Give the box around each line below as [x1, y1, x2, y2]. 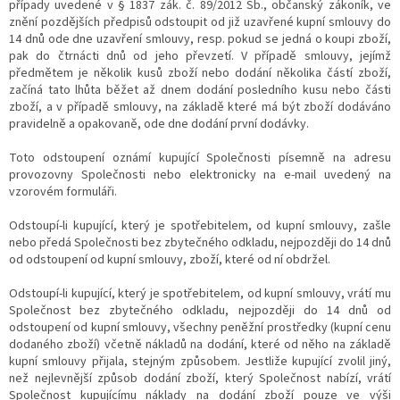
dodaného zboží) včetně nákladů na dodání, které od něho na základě [9, 335, 391, 354]
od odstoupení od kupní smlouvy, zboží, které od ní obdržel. [9, 250, 330, 269]
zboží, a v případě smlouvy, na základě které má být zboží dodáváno [9, 97, 391, 116]
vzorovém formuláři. [9, 182, 117, 201]
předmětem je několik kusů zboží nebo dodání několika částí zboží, [9, 63, 391, 82]
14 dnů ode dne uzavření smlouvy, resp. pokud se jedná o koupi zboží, [9, 29, 391, 48]
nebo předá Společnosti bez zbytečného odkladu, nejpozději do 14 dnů [9, 233, 391, 252]
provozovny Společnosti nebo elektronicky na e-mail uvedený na [9, 165, 391, 184]
